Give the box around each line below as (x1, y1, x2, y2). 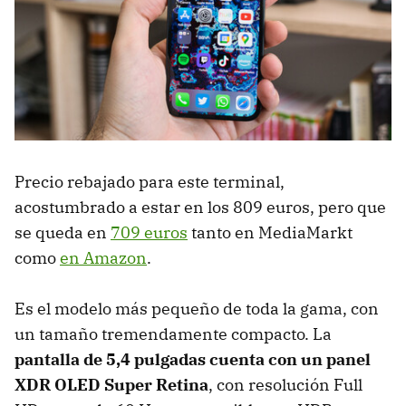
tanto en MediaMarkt (188, 221, 353, 243)
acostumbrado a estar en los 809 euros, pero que (14, 196, 386, 217)
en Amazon (60, 246, 147, 268)
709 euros (111, 221, 188, 243)
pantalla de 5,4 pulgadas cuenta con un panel (14, 348, 371, 370)
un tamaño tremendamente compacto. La (14, 323, 332, 344)
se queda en (14, 221, 111, 243)
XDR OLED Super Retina (14, 373, 208, 395)
